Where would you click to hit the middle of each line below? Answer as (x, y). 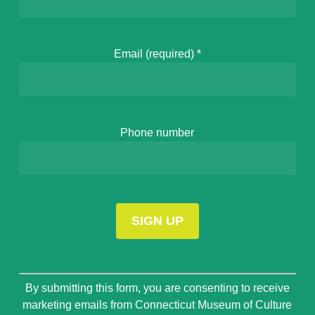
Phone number (157, 133)
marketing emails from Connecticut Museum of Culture (157, 305)
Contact (38, 291)
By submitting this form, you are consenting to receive (157, 288)
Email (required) (155, 54)
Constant (41, 275)
